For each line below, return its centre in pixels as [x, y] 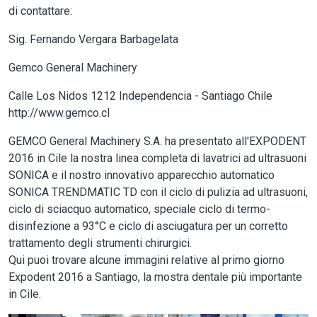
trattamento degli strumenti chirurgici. [100, 243]
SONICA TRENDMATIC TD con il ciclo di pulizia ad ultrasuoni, [158, 192]
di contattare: [40, 11]
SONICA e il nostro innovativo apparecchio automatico [142, 175]
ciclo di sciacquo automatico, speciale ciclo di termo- [139, 209]
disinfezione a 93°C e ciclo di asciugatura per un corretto [148, 226]
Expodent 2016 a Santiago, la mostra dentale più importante [155, 277]
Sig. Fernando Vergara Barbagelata [93, 39]
